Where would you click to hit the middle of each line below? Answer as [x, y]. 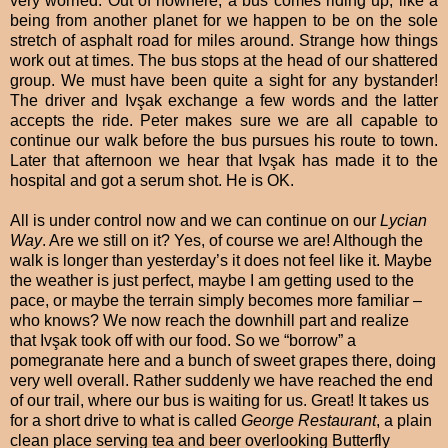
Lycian [403, 221]
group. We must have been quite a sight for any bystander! [224, 81]
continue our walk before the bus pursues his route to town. [224, 141]
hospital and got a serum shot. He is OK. [152, 181]
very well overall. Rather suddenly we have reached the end [221, 381]
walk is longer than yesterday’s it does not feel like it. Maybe [221, 261]
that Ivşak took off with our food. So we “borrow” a [183, 341]
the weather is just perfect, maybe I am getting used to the [212, 281]
